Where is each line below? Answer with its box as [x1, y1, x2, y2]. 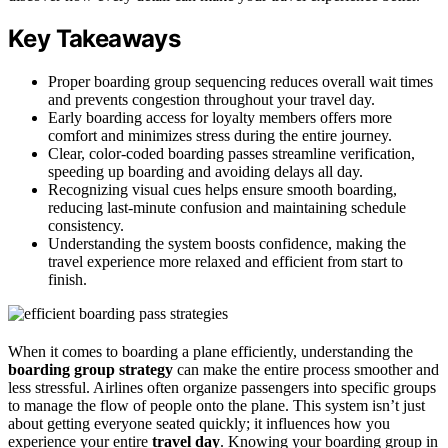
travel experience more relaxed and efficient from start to [48, 253, 403, 271]
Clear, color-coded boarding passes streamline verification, [48, 145, 415, 163]
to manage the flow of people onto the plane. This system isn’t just [8, 397, 425, 415]
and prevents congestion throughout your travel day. [48, 91, 375, 109]
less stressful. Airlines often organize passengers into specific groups [8, 379, 436, 397]
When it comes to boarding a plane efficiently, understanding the [8, 343, 413, 361]
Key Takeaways [8, 24, 181, 54]
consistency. [48, 217, 124, 235]
